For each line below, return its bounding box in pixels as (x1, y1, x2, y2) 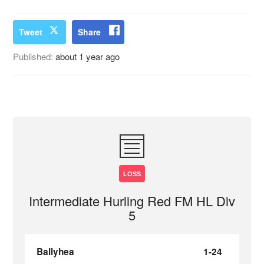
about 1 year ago (55, 50, 120, 62)
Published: (13, 50, 56, 62)
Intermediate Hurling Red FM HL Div (29, 192, 235, 210)
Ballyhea (37, 245, 75, 258)
